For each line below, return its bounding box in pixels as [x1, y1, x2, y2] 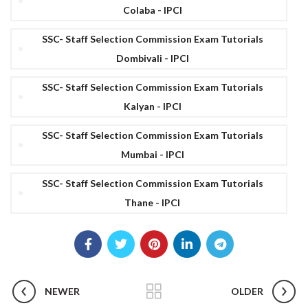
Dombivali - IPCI [115, 52, 189, 64]
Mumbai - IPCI [120, 148, 184, 160]
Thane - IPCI [124, 197, 180, 208]
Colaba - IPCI [122, 4, 182, 16]
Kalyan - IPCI [123, 100, 181, 112]
